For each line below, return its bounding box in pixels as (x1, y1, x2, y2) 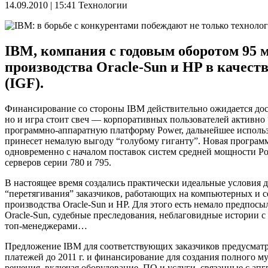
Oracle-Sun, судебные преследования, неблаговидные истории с (5, 210, 266, 221)
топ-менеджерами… (5, 221, 87, 232)
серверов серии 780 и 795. (5, 157, 111, 168)
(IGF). (5, 75, 44, 92)
